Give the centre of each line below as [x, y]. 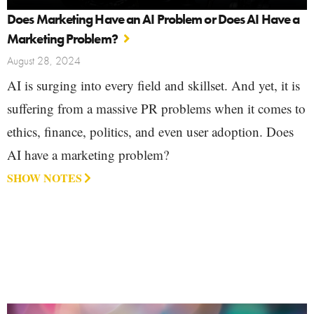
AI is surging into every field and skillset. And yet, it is [153, 86]
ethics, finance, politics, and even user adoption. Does [150, 132]
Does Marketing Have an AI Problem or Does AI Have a [153, 20]
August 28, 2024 [44, 61]
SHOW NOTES [45, 178]
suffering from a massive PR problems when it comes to [156, 109]
